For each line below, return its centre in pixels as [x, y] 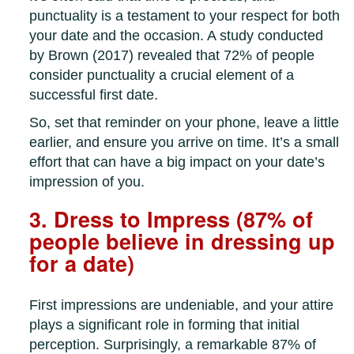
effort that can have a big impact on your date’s [177, 162]
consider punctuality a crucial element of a [162, 75]
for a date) [82, 264]
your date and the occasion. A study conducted [177, 36]
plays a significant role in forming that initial [165, 325]
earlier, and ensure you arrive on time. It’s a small [185, 143]
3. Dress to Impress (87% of [171, 219]
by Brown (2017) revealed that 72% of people [172, 56]
